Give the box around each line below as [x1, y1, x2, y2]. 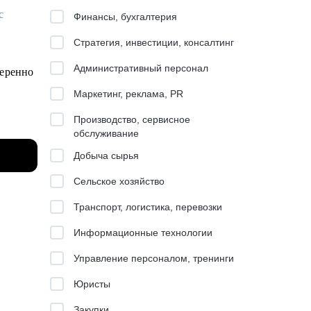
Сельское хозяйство [74, 176, 165, 187]
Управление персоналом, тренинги [74, 253, 234, 264]
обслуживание [74, 128, 139, 139]
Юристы [74, 278, 110, 289]
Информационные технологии [74, 227, 212, 238]
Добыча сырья [74, 150, 139, 161]
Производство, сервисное [74, 114, 190, 125]
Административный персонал [74, 62, 208, 74]
